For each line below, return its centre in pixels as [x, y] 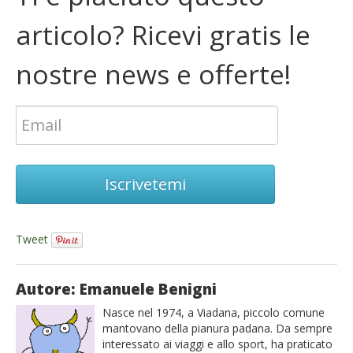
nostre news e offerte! [154, 74]
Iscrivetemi [145, 184]
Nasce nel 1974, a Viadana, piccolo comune [214, 312]
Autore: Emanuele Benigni [116, 289]
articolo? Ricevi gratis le [163, 34]
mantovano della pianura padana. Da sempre [217, 328]
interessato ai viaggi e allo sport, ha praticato [217, 344]
